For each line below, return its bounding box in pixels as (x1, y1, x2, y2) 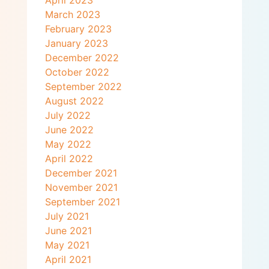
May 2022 (44, 138, 91, 151)
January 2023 (44, 37, 108, 50)
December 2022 (44, 52, 119, 64)
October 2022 (44, 66, 109, 79)
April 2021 (44, 253, 91, 266)
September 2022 (44, 80, 122, 93)
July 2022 (44, 109, 91, 122)
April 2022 (44, 153, 93, 165)
